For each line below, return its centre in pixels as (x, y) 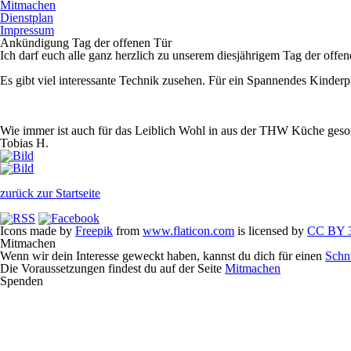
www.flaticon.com (188, 231)
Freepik (94, 231)
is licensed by (271, 231)
